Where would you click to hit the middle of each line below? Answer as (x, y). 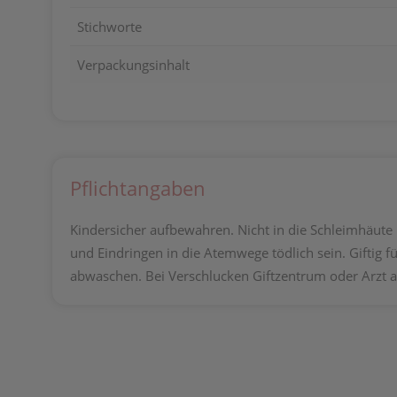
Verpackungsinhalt (133, 65)
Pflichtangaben (138, 188)
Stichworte (109, 27)
